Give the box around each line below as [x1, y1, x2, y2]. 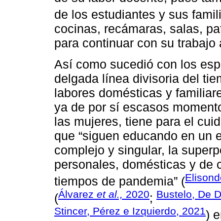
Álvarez [58, 188, 97, 200]
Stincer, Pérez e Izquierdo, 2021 [54, 205, 206, 217]
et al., [97, 188, 123, 200]
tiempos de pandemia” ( [54, 174, 185, 188]
